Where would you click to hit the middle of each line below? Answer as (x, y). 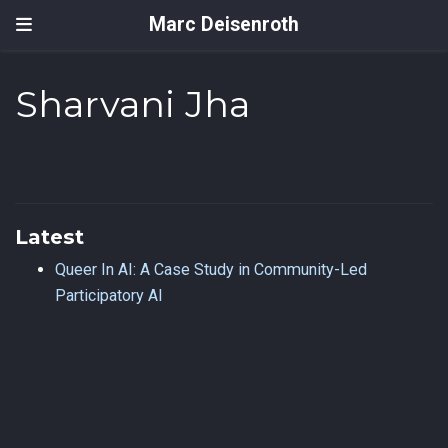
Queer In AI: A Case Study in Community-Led (211, 269)
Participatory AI (109, 295)
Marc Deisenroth (224, 24)
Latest (49, 236)
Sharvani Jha (133, 104)
